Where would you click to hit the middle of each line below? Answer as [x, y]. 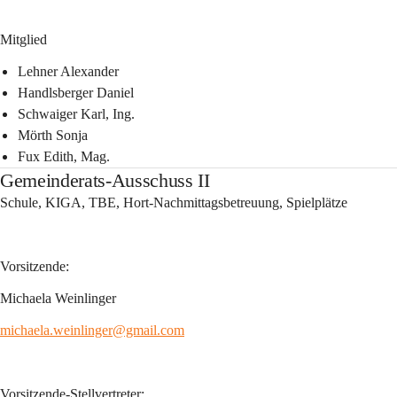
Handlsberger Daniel [76, 93]
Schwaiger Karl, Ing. [76, 114]
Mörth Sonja [53, 135]
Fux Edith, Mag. [64, 156]
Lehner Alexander [68, 71]
